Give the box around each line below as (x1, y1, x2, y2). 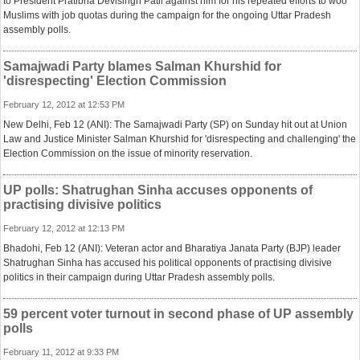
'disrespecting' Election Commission (3, 74, 227, 88)
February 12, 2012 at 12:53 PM (3, 100, 125, 109)
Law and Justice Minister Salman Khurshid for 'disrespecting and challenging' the (3, 133, 356, 145)
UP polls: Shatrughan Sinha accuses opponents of (3, 183, 313, 197)
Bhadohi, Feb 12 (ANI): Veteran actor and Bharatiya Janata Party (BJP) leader (3, 243, 341, 254)
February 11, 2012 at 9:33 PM (3, 347, 119, 357)
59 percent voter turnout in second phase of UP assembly (3, 307, 354, 321)
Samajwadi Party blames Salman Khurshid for (3, 59, 281, 73)
